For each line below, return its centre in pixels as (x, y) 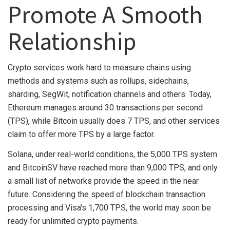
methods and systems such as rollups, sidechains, (98, 81)
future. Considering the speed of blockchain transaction (107, 194)
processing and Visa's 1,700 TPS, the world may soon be (109, 207)
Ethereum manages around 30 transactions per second (105, 107)
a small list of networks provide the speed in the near (103, 181)
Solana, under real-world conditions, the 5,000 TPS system (112, 154)
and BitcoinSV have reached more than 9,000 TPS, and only (113, 167)
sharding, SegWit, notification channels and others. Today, (110, 94)
